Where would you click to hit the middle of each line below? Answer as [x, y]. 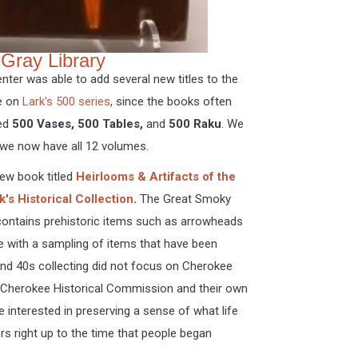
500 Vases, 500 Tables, [77, 123]
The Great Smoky [185, 199]
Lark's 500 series [66, 101]
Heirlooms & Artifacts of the [155, 176]
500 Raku [195, 123]
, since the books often [171, 101]
